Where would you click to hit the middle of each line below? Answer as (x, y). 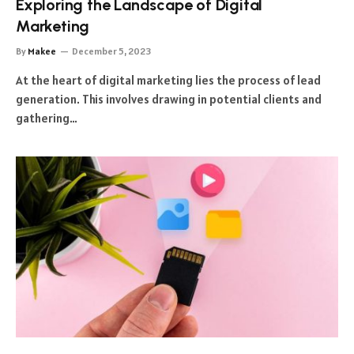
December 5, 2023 (111, 51)
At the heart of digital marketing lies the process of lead (168, 80)
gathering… (47, 118)
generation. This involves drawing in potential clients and (169, 99)
